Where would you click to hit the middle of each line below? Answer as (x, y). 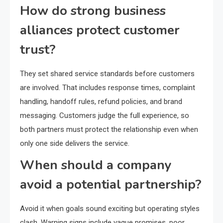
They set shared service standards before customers (107, 74)
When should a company (96, 165)
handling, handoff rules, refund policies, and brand (101, 102)
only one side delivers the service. (75, 144)
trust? (38, 50)
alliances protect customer (100, 30)
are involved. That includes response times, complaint (108, 88)
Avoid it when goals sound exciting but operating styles (110, 209)
